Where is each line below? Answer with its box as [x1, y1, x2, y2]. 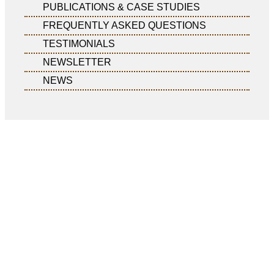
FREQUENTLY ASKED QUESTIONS [43, 20, 206, 31]
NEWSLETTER [43, 56, 111, 67]
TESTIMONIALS [43, 38, 115, 49]
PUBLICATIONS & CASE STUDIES [43, 1, 200, 12]
